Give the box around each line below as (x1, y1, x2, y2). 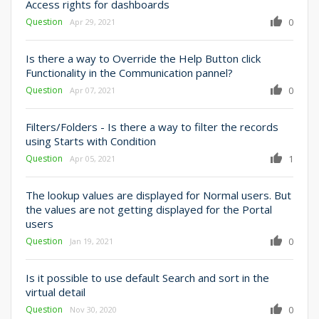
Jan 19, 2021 (70, 235, 113, 246)
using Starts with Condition (26, 133, 156, 148)
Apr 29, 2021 (70, 16, 115, 27)
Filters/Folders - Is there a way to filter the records (26, 119, 278, 134)
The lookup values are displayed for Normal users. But (26, 187, 291, 202)
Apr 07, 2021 (70, 84, 115, 95)
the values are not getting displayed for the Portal (26, 202, 272, 216)
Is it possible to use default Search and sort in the (26, 270, 269, 285)
